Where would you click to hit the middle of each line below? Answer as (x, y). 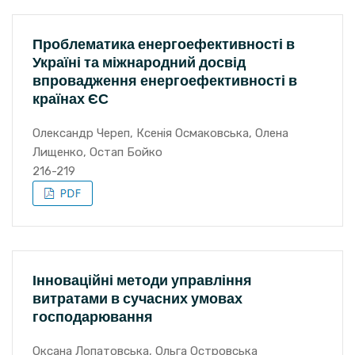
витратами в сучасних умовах (137, 298)
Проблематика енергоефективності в (164, 44)
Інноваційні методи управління (142, 280)
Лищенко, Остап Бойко (97, 152)
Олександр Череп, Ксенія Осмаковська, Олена (160, 133)
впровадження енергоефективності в (165, 80)
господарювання (93, 317)
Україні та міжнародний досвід (139, 62)
